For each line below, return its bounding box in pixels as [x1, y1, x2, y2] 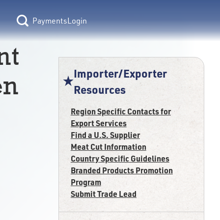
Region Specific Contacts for [70, 106, 171, 116]
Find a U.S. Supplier [70, 130, 140, 140]
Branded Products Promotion [70, 165, 173, 175]
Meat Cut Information [70, 141, 146, 152]
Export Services [70, 118, 127, 128]
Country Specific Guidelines [70, 153, 169, 164]
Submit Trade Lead [70, 189, 137, 199]
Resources [74, 82, 126, 96]
